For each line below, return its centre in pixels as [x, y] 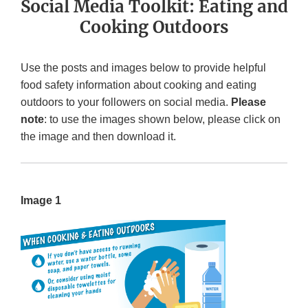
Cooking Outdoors [154, 27]
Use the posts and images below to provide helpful [143, 68]
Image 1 [41, 201]
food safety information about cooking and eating [139, 85]
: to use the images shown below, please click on [162, 120]
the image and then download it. [98, 137]
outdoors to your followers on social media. [126, 102]
